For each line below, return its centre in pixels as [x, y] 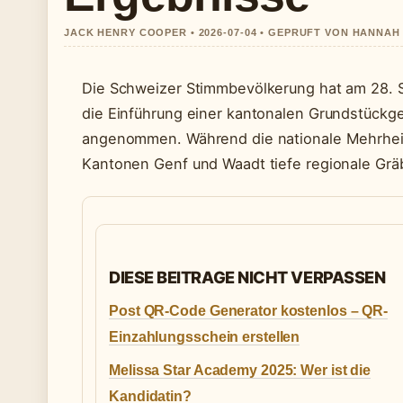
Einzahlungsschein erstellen [205, 337]
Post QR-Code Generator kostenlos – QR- [249, 311]
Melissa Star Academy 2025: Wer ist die [240, 371]
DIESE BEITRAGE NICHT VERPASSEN [247, 278]
